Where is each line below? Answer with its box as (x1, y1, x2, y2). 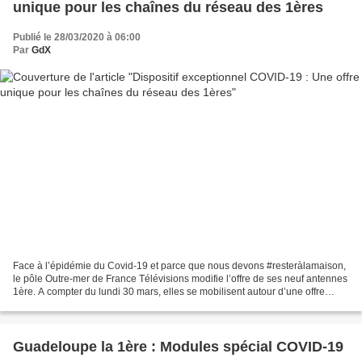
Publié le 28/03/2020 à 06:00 (13, 31, 141, 43)
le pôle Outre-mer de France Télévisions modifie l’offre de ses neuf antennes (13, 273, 347, 285)
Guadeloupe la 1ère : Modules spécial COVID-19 (13, 339, 343, 356)
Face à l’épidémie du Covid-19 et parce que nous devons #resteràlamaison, (13, 260, 346, 272)
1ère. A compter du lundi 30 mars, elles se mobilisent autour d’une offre (13, 286, 325, 298)
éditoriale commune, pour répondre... (13, 299, 175, 311)
